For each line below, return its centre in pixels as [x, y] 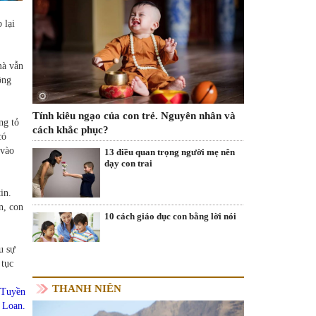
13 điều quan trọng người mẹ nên [170, 152]
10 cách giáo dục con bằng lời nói [170, 217]
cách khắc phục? [71, 129]
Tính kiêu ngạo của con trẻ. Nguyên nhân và [134, 115]
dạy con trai [128, 163]
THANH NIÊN [87, 288]
